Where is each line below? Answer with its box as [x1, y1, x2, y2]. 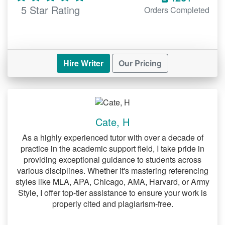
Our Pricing [119, 57, 162, 69]
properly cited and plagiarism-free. [52, 197, 173, 209]
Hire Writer [63, 57, 103, 69]
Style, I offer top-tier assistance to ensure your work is [18, 186, 207, 198]
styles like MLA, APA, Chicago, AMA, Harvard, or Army [16, 175, 209, 187]
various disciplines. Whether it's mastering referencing [17, 164, 208, 176]
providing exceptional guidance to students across [24, 153, 201, 165]
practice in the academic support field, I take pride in [21, 142, 204, 154]
